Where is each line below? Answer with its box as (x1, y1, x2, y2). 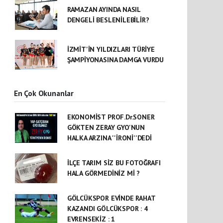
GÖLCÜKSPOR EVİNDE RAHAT (67, 194, 155, 203)
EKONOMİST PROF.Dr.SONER (67, 112, 155, 122)
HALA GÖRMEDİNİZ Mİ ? (67, 169, 140, 178)
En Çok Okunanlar (14, 88, 74, 99)
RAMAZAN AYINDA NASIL (67, 5, 140, 14)
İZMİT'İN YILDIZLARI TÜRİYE (67, 45, 155, 54)
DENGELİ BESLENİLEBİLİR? (67, 15, 149, 25)
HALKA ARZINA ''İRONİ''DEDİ (67, 133, 152, 143)
